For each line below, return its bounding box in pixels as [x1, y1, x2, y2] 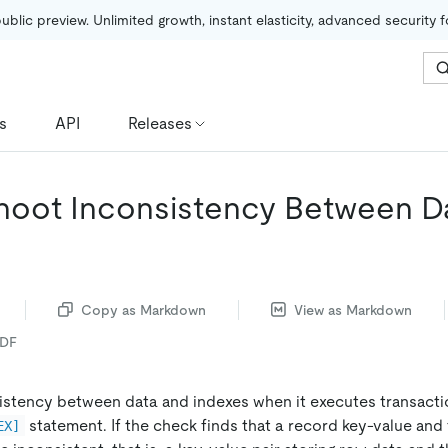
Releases [128, 113, 192, 133]
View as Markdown [294, 301, 412, 318]
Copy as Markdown [81, 301, 206, 318]
